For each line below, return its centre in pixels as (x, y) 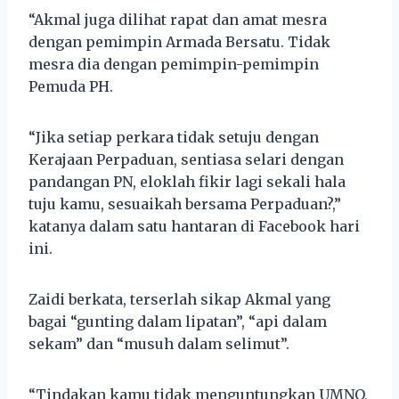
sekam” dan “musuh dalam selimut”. (159, 343)
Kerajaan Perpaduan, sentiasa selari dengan (186, 159)
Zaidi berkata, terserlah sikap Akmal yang (179, 299)
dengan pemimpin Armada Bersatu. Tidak (179, 41)
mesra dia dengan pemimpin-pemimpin (174, 64)
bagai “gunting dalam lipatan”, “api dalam (178, 321)
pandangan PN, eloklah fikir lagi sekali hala (187, 181)
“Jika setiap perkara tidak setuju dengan (174, 137)
